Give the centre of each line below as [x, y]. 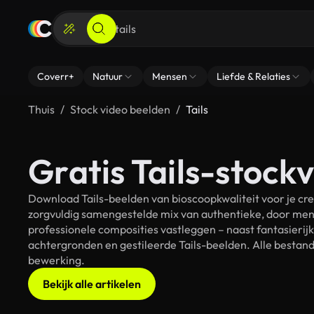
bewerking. [56, 260]
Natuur [108, 76]
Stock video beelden [120, 109]
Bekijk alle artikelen [92, 284]
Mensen [170, 76]
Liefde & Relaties [253, 76]
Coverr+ [56, 76]
